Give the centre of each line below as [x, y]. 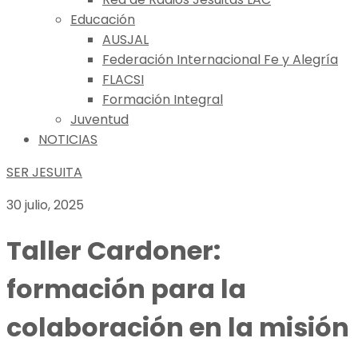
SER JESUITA [44, 172]
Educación [103, 20]
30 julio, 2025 [45, 205]
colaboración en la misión [178, 328]
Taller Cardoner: [113, 251]
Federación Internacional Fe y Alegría [220, 60]
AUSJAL [125, 40]
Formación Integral [163, 99]
